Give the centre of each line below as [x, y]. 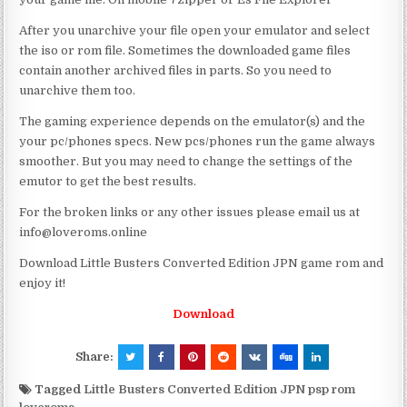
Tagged [58, 389]
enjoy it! [43, 283]
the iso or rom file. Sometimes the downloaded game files [185, 50]
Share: [95, 356]
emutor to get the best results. [108, 181]
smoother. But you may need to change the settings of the [186, 161]
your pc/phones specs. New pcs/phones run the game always [198, 141]
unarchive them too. [78, 90]
